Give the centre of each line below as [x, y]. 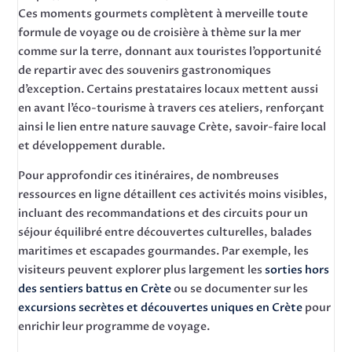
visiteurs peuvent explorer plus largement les [142, 270]
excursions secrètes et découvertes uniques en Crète [161, 308]
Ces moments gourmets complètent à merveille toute [163, 14]
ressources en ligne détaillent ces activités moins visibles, [173, 194]
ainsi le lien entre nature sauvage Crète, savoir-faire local [172, 127]
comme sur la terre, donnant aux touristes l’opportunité [170, 51]
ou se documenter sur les [240, 289]
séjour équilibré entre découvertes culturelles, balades [165, 232]
